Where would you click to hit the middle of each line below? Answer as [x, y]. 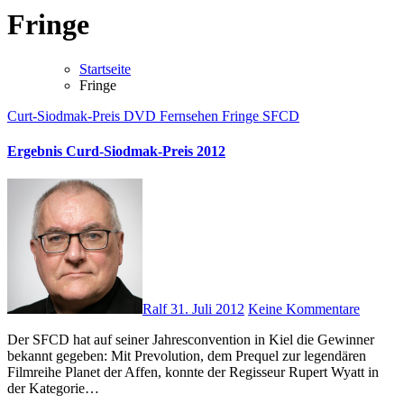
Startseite [105, 69]
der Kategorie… [53, 389]
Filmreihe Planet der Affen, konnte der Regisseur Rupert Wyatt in [193, 372]
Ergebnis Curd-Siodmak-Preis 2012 [116, 151]
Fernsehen [191, 115]
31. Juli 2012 [207, 309]
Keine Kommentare [304, 309]
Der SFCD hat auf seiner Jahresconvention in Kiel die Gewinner [13, 340]
